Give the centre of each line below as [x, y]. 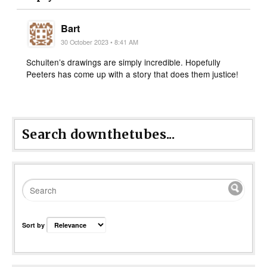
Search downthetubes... [99, 135]
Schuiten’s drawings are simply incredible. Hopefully [124, 62]
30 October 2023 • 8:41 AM [100, 42]
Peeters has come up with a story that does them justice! [133, 74]
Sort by [34, 225]
